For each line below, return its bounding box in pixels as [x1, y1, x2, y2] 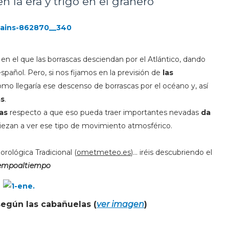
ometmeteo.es [77, 148, 131, 157]
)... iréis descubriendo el [131, 148, 212, 157]
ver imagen [97, 199, 145, 209]
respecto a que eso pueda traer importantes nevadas [8, 108, 201, 117]
